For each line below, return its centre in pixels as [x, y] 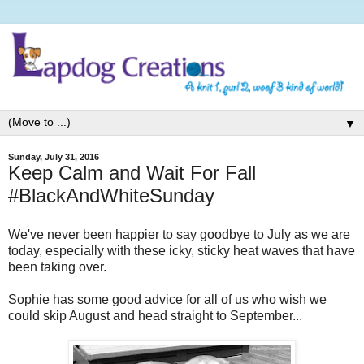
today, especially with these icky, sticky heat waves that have [182, 250]
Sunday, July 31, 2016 [54, 157]
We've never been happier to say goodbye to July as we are [179, 234]
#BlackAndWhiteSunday [111, 196]
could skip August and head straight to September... [155, 315]
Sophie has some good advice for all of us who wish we [167, 299]
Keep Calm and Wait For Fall [132, 173]
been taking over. [57, 266]
